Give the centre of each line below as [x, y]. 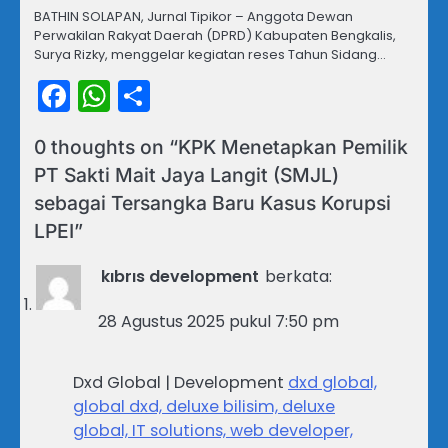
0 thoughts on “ [106, 147]
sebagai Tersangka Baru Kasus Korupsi [212, 203]
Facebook [146, 96]
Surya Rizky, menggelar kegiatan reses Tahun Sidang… [210, 55]
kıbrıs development [180, 277]
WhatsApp [192, 96]
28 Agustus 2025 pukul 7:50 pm [218, 322]
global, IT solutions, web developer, [213, 431]
